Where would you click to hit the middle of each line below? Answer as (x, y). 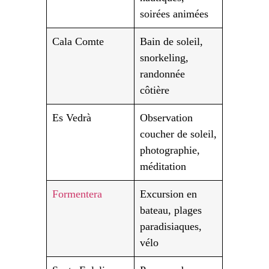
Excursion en (168, 194)
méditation (163, 167)
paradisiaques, (171, 227)
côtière (154, 90)
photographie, (170, 150)
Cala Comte (78, 42)
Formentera (77, 194)
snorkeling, (164, 58)
